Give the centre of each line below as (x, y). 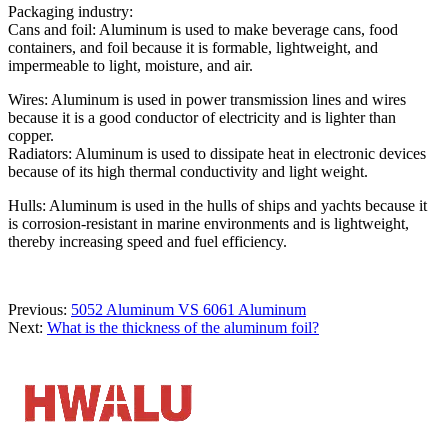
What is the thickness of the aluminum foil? (183, 327)
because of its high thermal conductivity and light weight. (188, 171)
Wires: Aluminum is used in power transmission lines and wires (207, 99)
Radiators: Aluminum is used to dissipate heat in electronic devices (217, 153)
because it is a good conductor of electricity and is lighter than (202, 117)
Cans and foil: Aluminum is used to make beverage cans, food (203, 29)
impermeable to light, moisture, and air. (130, 65)
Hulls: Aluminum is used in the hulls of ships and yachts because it (217, 205)
